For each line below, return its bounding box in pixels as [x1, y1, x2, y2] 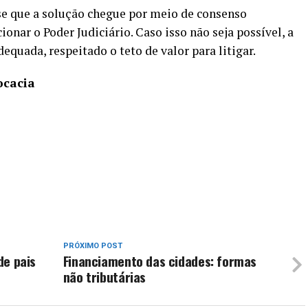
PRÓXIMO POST [63, 241, 122, 250]
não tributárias [63, 267, 146, 287]
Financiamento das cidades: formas [63, 251, 257, 271]
